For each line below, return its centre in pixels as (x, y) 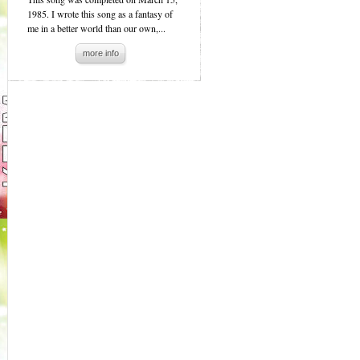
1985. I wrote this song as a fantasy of (100, 14)
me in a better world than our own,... (96, 28)
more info (101, 53)
